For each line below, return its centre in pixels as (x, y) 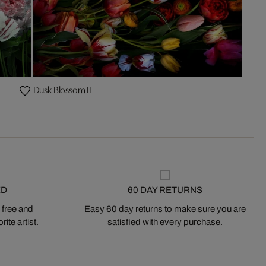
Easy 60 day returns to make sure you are (165, 209)
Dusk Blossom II (62, 89)
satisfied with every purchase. (165, 222)
